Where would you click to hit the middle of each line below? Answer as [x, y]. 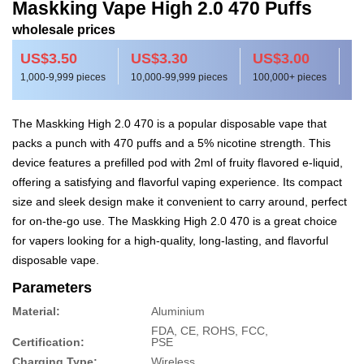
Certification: [48, 342]
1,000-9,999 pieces [63, 78]
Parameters [52, 288]
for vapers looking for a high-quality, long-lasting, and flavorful [170, 241]
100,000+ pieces [290, 78]
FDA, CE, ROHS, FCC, [210, 331]
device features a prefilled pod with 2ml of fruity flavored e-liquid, [178, 163]
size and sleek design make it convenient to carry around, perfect [180, 202]
